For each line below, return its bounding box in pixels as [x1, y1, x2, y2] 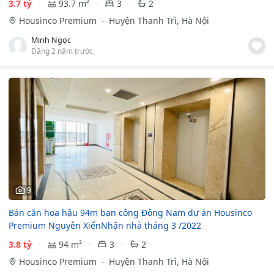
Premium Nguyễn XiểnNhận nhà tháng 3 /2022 [9, 219, 201, 231]
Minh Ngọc [31, 35, 71, 46]
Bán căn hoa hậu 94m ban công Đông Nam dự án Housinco [9, 206, 252, 218]
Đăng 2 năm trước [31, 46, 93, 56]
